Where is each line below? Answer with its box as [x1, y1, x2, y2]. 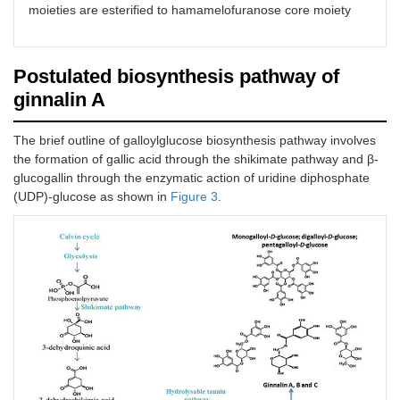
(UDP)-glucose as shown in [13, 189, 171, 204]
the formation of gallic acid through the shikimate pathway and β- [13, 152, 379, 167]
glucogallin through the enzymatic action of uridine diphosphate [13, 171, 370, 186]
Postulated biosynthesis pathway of [13, 65, 339, 88]
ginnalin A [13, 88, 105, 112]
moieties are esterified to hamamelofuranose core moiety [29, 3, 351, 18]
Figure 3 [171, 189, 218, 204]
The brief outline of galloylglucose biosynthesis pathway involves [13, 133, 376, 148]
